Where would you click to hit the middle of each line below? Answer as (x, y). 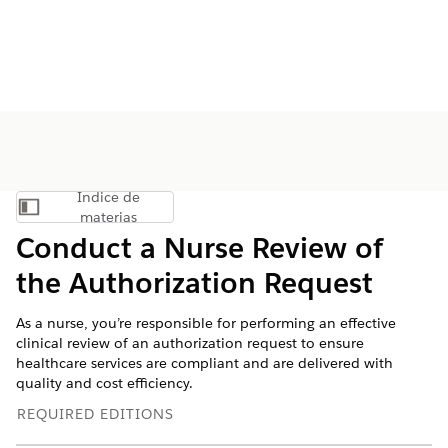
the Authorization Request (194, 283)
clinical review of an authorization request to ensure (190, 343)
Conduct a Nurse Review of (199, 248)
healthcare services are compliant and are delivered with (204, 363)
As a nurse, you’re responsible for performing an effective (206, 323)
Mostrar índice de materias (173, 212)
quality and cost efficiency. (104, 383)
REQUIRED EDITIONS (95, 414)
